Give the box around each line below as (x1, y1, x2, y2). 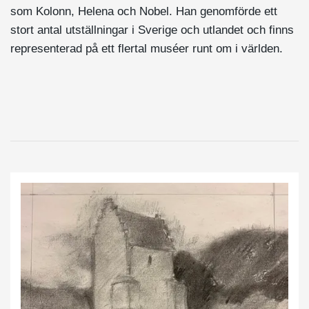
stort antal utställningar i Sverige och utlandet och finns (10, 23, 294, 37)
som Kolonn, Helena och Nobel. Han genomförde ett (10, 5, 277, 18)
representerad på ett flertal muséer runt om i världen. (10, 42, 283, 55)
